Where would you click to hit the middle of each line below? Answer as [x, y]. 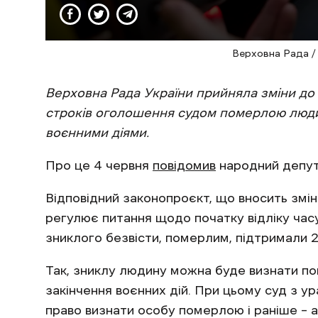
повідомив [184, 166]
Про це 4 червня [99, 166]
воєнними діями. [97, 133]
